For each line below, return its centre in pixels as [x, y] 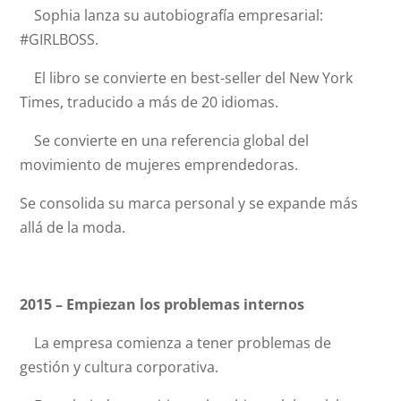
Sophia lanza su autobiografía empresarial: [172, 15]
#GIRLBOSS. [60, 39]
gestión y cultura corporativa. [119, 367]
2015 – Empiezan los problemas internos [162, 304]
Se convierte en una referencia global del [165, 141]
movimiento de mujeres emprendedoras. [159, 165]
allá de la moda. [73, 227]
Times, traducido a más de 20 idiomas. [149, 102]
